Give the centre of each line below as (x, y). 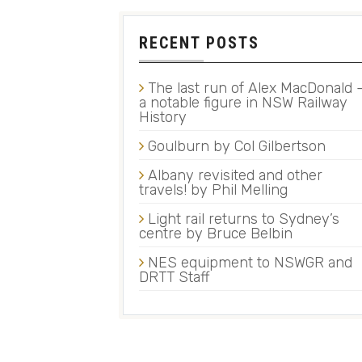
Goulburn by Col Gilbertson (237, 146)
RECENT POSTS (199, 42)
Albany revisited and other (235, 175)
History (163, 117)
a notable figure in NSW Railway (243, 102)
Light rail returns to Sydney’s (244, 219)
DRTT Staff (175, 277)
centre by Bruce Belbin (216, 233)
